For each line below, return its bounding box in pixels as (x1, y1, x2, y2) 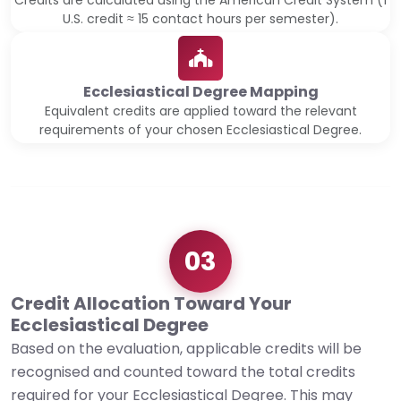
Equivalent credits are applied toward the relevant (44, 102, 357, 121)
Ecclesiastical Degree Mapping (82, 81, 319, 103)
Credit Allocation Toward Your (11, 291, 292, 317)
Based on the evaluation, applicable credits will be (11, 338, 362, 360)
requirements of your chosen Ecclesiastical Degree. (39, 121, 362, 140)
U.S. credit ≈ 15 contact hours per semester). (63, 10, 338, 29)
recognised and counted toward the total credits (11, 362, 355, 383)
